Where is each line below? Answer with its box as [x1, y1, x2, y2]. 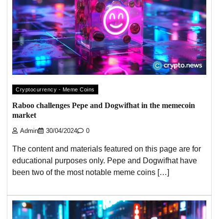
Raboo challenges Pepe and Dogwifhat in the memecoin [12, 101, 195, 110]
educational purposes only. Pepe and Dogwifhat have [12, 156, 197, 165]
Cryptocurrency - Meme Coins [16, 86, 95, 92]
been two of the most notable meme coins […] [12, 168, 169, 177]
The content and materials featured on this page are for [12, 145, 201, 153]
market [12, 111, 36, 120]
